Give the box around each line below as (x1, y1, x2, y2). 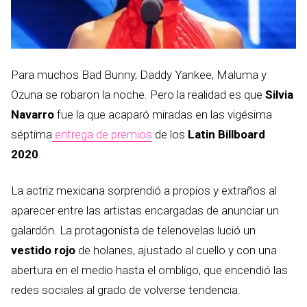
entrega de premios (52, 127, 152, 141)
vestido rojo (11, 243, 75, 257)
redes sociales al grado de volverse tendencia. (11, 283, 241, 297)
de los (152, 127, 188, 141)
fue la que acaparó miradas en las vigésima (54, 108, 272, 121)
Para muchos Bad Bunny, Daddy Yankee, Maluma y (11, 68, 267, 82)
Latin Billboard (188, 127, 265, 141)
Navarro (11, 108, 54, 121)
